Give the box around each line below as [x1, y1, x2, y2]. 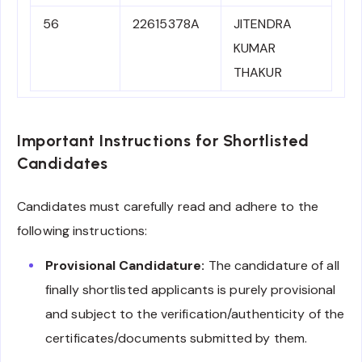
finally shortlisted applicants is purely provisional [45, 280, 336, 298]
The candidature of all [204, 256, 339, 274]
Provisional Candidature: [45, 256, 205, 274]
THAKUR [234, 64, 282, 82]
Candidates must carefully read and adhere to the [17, 198, 318, 216]
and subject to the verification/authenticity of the [45, 305, 345, 322]
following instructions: [17, 222, 148, 240]
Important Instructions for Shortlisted [17, 130, 309, 150]
